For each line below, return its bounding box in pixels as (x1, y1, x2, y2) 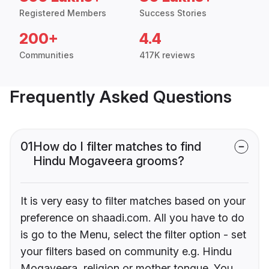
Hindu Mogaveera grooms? (33, 154, 184, 169)
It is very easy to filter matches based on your (20, 195, 246, 208)
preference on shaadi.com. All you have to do (20, 211, 244, 225)
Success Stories (139, 8, 207, 19)
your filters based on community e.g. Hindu (20, 245, 232, 258)
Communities (19, 50, 74, 61)
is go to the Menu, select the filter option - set (20, 228, 246, 241)
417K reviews (139, 50, 195, 61)
